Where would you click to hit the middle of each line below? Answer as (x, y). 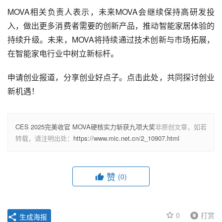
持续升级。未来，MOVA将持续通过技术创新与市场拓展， (111, 39)
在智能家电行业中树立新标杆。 (63, 53)
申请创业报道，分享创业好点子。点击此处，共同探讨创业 (111, 77)
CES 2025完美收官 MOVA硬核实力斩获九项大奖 (85, 126)
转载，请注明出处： (44, 138)
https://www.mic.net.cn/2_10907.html (126, 138)
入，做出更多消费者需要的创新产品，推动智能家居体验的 (111, 25)
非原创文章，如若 (181, 126)
